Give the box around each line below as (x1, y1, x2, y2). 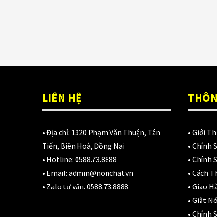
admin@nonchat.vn (69, 168, 133, 178)
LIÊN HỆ (42, 91, 82, 105)
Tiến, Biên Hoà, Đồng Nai (42, 141, 124, 151)
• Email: (42, 168, 69, 178)
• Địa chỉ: (42, 127, 71, 137)
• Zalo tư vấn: (42, 182, 87, 191)
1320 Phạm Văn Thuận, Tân (71, 127, 160, 137)
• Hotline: (42, 155, 75, 164)
